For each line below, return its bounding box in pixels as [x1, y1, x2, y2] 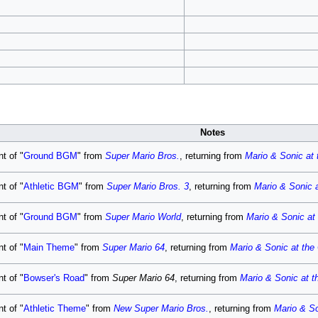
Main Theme [23, 243, 75, 253]
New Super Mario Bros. [113, 304, 209, 314]
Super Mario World [104, 212, 181, 222]
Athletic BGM [23, 182, 79, 192]
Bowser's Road [23, 273, 84, 283]
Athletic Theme [23, 304, 86, 314]
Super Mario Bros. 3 [106, 182, 189, 192]
